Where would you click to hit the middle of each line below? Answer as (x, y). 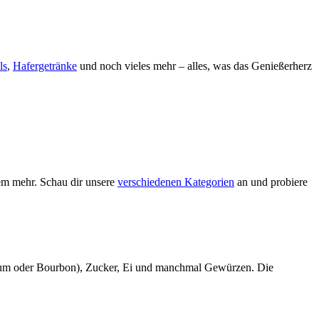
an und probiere (271, 182)
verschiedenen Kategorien (176, 182)
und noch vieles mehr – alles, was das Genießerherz (194, 66)
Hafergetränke (45, 66)
